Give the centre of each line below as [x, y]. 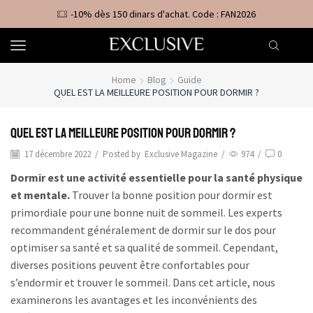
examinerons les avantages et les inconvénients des [134, 300]
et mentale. [40, 195]
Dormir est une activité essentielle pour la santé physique [156, 178]
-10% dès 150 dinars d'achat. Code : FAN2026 [163, 14]
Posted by [122, 154]
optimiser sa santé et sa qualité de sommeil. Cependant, [144, 248]
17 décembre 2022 [57, 154]
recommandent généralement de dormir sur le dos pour [143, 230]
